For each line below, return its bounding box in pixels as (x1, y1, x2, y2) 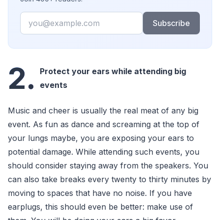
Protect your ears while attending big (40, 66, 186, 76)
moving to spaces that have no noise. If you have (8, 188, 192, 198)
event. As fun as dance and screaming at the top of (8, 119, 199, 129)
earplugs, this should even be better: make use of (8, 202, 193, 212)
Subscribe (152, 18, 190, 28)
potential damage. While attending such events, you (8, 147, 199, 157)
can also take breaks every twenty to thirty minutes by (8, 174, 211, 184)
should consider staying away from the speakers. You (8, 161, 208, 170)
